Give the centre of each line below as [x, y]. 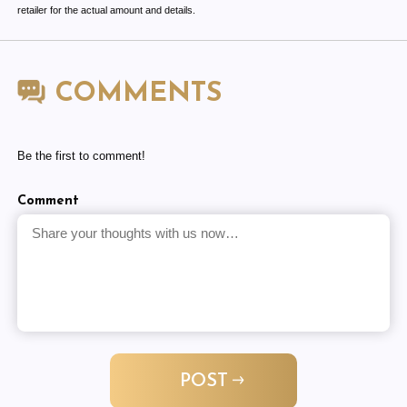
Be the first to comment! [81, 156]
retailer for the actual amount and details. [106, 10]
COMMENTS [134, 94]
